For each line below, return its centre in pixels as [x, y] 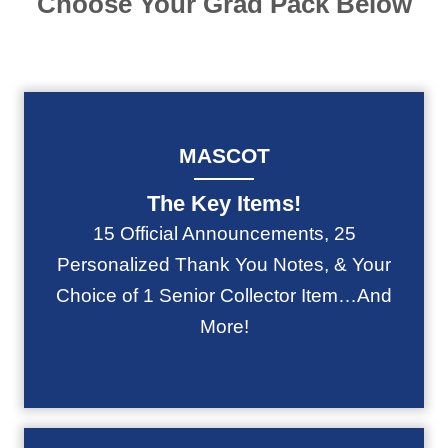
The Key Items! [224, 203]
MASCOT [224, 156]
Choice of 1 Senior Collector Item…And [224, 295]
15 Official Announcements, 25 [224, 233]
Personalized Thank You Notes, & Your [224, 264]
